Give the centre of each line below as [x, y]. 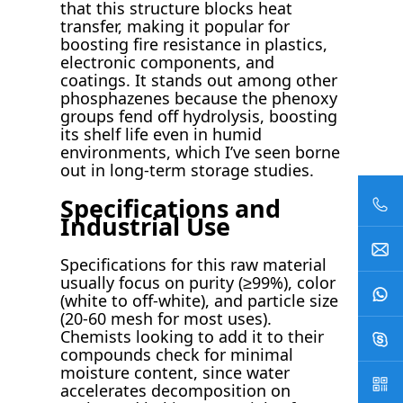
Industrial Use [146, 226]
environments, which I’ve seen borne [201, 152]
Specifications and [171, 208]
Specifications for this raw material [194, 265]
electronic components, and [168, 63]
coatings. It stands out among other [199, 81]
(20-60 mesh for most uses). [166, 319]
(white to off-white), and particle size [200, 301]
